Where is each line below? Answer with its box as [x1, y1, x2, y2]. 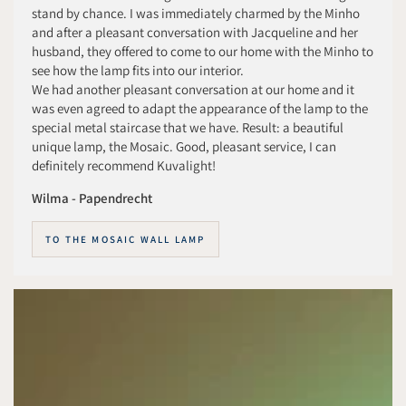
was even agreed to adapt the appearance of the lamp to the [32, 100, 368, 117]
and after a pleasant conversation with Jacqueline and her [32, 24, 358, 41]
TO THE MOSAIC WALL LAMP [45, 232, 206, 246]
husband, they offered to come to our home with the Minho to [32, 43, 373, 60]
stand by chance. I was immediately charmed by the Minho [32, 5, 360, 22]
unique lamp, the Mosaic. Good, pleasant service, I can [32, 138, 336, 155]
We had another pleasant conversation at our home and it [32, 81, 354, 98]
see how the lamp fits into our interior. [32, 62, 244, 79]
